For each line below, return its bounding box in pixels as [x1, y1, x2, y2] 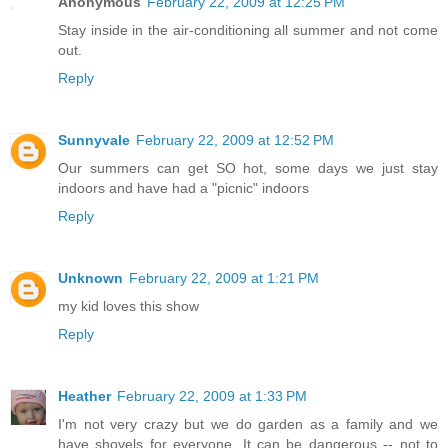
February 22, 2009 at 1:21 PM [129, 269, 319, 286]
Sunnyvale [58, 131, 130, 148]
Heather [58, 387, 111, 404]
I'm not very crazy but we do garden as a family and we [58, 415, 438, 432]
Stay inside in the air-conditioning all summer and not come [58, 21, 438, 38]
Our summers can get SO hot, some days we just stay [58, 159, 438, 176]
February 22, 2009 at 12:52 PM [136, 131, 334, 148]
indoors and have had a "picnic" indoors [58, 179, 309, 196]
